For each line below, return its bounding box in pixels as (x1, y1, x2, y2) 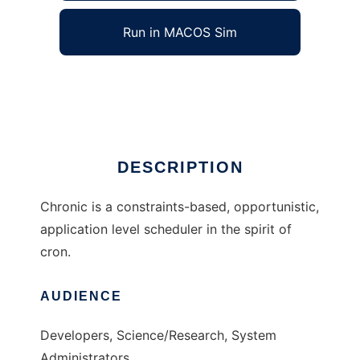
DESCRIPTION (117, 158, 243, 177)
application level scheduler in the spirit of (40, 221, 292, 238)
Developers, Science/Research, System (40, 327, 276, 344)
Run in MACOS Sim (123, 24, 237, 41)
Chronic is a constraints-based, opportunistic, (40, 198, 319, 215)
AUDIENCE (40, 289, 122, 304)
